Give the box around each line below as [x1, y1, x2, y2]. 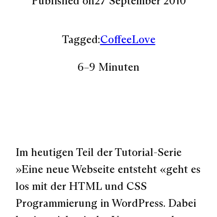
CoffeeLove [100, 32, 155, 46]
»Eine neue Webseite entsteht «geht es [15, 162, 201, 176]
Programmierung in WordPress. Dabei [15, 196, 196, 210]
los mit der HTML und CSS [15, 179, 147, 193]
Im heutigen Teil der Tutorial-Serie [15, 145, 182, 159]
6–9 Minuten [77, 60, 139, 74]
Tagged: [62, 32, 100, 46]
